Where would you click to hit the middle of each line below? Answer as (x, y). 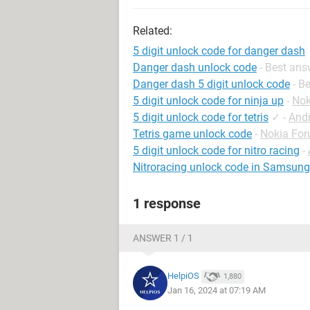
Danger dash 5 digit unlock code (211, 84)
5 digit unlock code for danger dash (219, 51)
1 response (167, 203)
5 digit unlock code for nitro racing (216, 151)
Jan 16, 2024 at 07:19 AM (217, 290)
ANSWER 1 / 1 (163, 238)
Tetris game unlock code (192, 134)
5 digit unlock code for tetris (201, 117)
